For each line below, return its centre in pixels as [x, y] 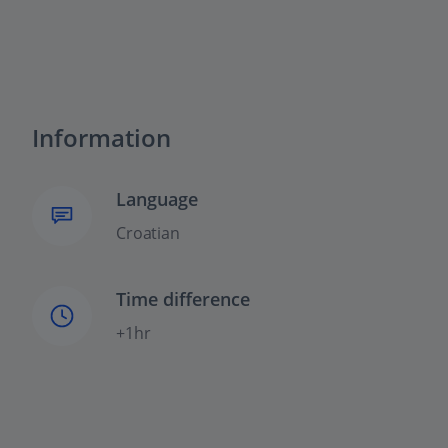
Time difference [183, 299]
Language [157, 199]
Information [101, 138]
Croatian [148, 233]
